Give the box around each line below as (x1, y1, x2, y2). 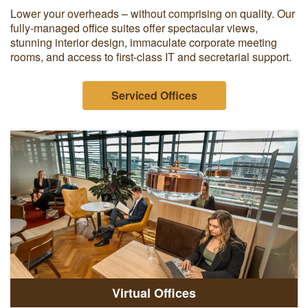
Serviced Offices (111, 87, 197, 103)
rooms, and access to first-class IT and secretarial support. (10, 48, 291, 65)
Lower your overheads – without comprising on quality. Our (10, 5, 295, 21)
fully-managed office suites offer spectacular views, (10, 19, 258, 36)
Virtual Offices (112, 283, 196, 302)
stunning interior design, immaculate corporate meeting (10, 34, 277, 50)
